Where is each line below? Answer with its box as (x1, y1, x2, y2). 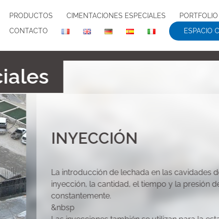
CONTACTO (9, 27, 48, 35)
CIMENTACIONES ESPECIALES (66, 12, 166, 20)
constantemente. (51, 191, 111, 200)
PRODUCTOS (9, 12, 53, 20)
